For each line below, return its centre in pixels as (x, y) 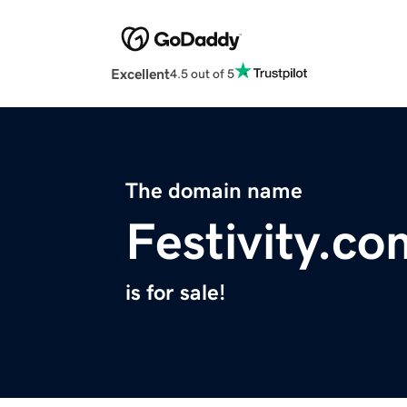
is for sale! (175, 293)
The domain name (214, 191)
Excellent (140, 74)
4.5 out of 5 (202, 73)
